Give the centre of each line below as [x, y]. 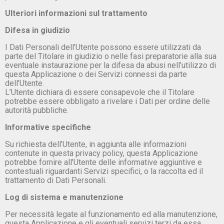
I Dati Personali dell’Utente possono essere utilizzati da [103, 47]
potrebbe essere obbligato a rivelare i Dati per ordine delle [107, 101]
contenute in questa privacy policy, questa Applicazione [101, 153]
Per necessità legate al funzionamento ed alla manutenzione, [111, 214]
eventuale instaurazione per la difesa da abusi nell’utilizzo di [110, 65]
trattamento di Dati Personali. [56, 180]
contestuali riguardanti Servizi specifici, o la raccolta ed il [104, 171]
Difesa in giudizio [37, 30]
